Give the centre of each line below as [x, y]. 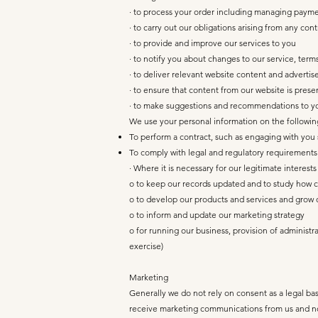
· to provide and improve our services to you [213, 43]
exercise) [146, 246]
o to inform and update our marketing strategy [217, 215]
